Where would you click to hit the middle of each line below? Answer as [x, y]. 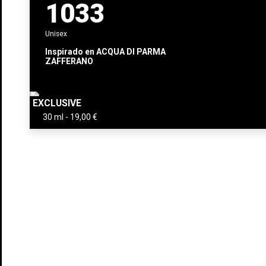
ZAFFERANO [69, 61]
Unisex [56, 34]
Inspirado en [70, 52]
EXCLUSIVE [57, 103]
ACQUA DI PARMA [131, 52]
